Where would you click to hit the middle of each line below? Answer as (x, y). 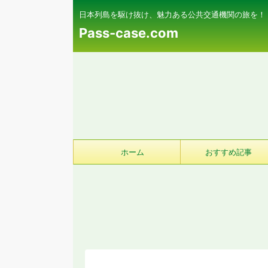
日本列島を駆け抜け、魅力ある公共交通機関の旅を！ (172, 14)
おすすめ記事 (228, 152)
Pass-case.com (129, 33)
